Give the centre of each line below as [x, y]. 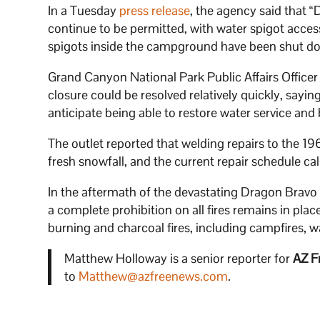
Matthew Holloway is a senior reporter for [178, 259]
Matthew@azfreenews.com [153, 276]
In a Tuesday [84, 11]
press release [155, 11]
